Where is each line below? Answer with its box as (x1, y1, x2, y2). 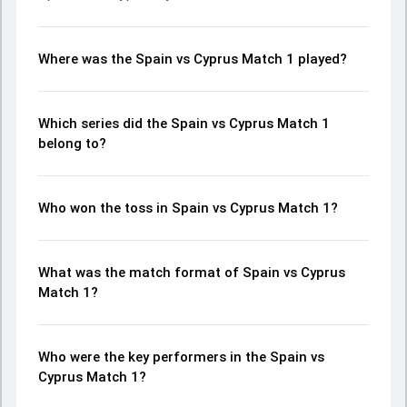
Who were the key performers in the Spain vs (38, 349, 324, 365)
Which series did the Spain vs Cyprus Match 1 (38, 115, 330, 132)
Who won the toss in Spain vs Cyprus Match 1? (38, 200, 338, 216)
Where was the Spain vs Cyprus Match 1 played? (38, 51, 347, 67)
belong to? (38, 135, 106, 152)
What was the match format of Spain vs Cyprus (38, 264, 345, 281)
